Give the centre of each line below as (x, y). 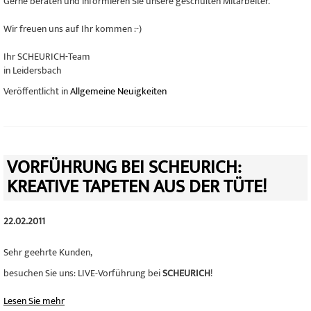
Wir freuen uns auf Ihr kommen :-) (73, 29)
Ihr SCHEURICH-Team (47, 57)
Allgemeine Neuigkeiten (118, 91)
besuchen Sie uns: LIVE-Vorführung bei (83, 273)
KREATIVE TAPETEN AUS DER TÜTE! (137, 187)
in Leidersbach (33, 70)
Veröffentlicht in (37, 91)
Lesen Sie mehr (34, 301)
